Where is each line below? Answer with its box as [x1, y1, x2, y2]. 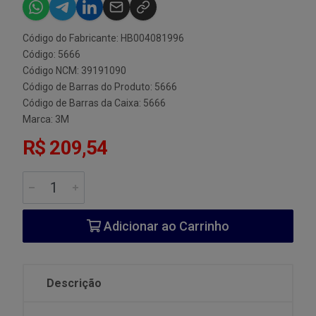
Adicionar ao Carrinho [101, 219, 229, 233]
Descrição [47, 276, 102, 290]
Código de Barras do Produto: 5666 [23, 81, 177, 92]
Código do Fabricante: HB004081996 [23, 32, 184, 44]
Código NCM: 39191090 [23, 65, 126, 76]
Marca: [23, 114, 55, 125]
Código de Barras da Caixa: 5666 [23, 97, 166, 109]
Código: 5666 [23, 49, 80, 60]
